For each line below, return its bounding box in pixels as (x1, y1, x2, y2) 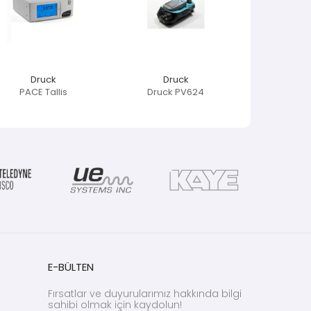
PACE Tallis (19, 87, 67, 96)
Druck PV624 (147, 87, 205, 96)
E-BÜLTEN (48, 262, 94, 273)
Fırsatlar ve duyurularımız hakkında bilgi (48, 289, 242, 299)
